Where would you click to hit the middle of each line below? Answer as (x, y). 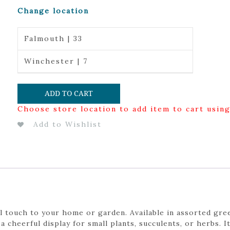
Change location (53, 11)
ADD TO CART (69, 93)
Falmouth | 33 (53, 39)
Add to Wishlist (67, 124)
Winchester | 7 (56, 61)
